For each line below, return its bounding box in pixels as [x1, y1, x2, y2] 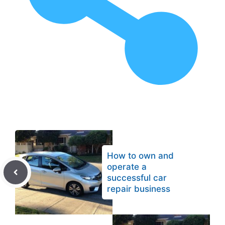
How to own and [107, 151, 174, 161]
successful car [107, 173, 167, 183]
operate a [107, 162, 147, 172]
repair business [107, 184, 170, 194]
